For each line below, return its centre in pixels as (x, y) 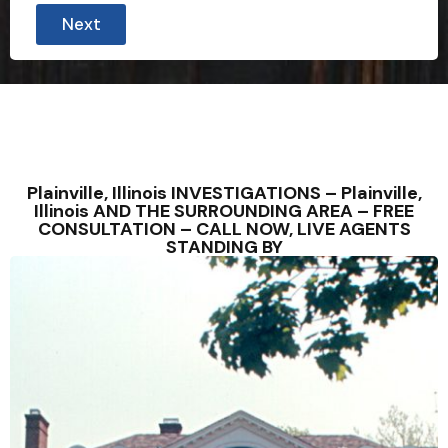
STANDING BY (224, 247)
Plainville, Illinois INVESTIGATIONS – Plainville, (224, 193)
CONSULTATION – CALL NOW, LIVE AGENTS (224, 229)
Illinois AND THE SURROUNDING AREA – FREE (224, 211)
